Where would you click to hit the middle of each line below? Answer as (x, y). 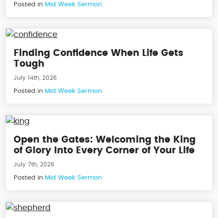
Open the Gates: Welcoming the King (105, 140)
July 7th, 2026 (34, 165)
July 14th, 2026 (35, 78)
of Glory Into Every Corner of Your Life (104, 151)
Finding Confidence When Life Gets (99, 54)
